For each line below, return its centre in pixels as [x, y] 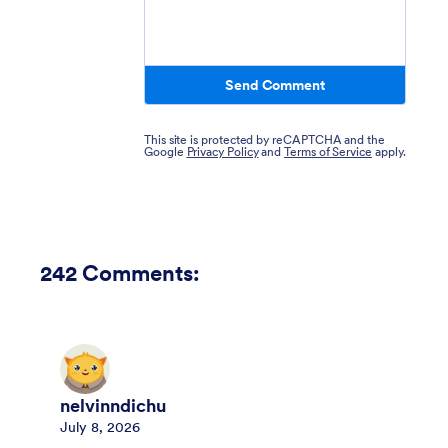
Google [165, 151]
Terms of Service [328, 151]
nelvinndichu [113, 405]
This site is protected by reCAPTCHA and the [264, 139]
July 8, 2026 [100, 426]
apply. [389, 151]
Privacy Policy [222, 151]
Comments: [141, 272]
